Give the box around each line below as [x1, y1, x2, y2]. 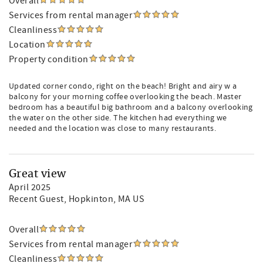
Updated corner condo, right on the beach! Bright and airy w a [9, 81, 237, 92]
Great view [9, 169, 66, 180]
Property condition [9, 53, 89, 65]
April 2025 [9, 181, 51, 193]
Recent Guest [9, 193, 64, 205]
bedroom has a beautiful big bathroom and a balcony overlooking [9, 102, 253, 113]
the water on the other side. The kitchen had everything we [9, 113, 227, 123]
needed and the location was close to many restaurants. [9, 123, 216, 134]
